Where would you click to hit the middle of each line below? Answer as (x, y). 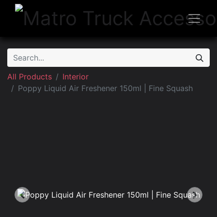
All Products (30, 77)
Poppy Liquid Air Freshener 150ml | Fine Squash (105, 88)
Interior (76, 77)
